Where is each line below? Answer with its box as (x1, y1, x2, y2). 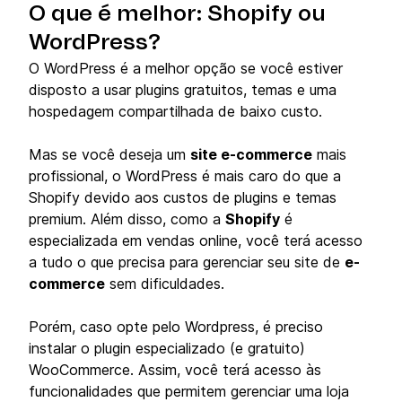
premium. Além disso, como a (29, 210, 225, 229)
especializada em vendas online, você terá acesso (29, 232, 363, 250)
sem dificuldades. (105, 275, 224, 293)
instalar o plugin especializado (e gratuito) (29, 339, 305, 358)
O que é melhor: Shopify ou (29, 4, 326, 26)
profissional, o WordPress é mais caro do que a (29, 167, 341, 186)
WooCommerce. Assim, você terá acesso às (29, 361, 321, 380)
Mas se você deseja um (29, 145, 190, 164)
